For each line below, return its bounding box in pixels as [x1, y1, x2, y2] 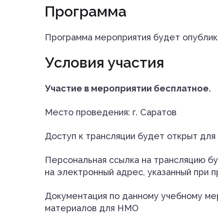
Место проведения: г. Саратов [45, 107, 177, 117]
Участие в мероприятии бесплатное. [45, 83, 211, 93]
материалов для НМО [45, 202, 139, 213]
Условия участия [45, 54, 164, 71]
